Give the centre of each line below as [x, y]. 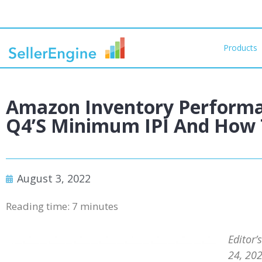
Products [241, 48]
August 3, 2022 [54, 178]
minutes [99, 206]
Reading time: [39, 206]
